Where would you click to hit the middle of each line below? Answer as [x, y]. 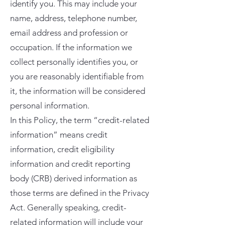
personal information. [50, 105]
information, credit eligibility [62, 149]
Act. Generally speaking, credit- [68, 207]
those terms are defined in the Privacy [80, 193]
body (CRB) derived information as [74, 178]
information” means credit [59, 135]
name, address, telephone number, [74, 18]
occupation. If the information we [71, 47]
